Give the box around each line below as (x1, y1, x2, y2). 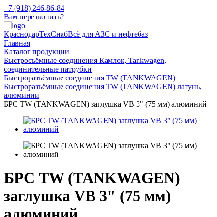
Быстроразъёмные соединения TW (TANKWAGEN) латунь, (4, 82, 201, 91)
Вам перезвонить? (4, 13, 64, 21)
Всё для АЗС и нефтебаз (68, 30, 148, 38)
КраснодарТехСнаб (4, 30, 68, 38)
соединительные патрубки (4, 65, 92, 73)
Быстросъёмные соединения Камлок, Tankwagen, (4, 56, 166, 64)
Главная (4, 39, 30, 47)
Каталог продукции (4, 47, 69, 56)
